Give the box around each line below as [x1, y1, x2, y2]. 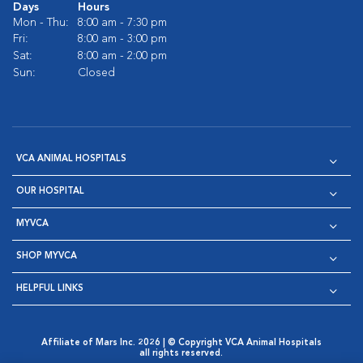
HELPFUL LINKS [16, 284, 83, 293]
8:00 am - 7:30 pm [78, 16, 167, 28]
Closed [78, 66, 115, 79]
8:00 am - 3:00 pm [78, 32, 167, 45]
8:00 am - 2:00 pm [78, 49, 167, 62]
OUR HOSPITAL [16, 186, 84, 196]
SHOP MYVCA [16, 251, 77, 261]
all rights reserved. [139, 348, 224, 358]
